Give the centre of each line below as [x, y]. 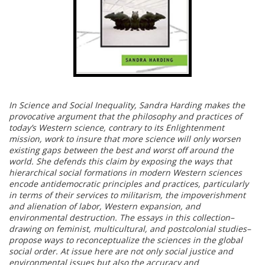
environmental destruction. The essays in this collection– [122, 218]
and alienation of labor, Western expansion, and [105, 206]
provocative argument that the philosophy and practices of [125, 117]
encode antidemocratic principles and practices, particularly [129, 184]
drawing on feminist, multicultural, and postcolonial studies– [130, 229]
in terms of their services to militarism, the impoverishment [127, 195]
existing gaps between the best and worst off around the [121, 150]
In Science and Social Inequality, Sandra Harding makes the [127, 105]
